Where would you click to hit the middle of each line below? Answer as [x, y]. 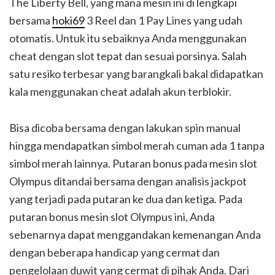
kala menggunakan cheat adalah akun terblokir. [120, 92]
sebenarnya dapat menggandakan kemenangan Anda [135, 235]
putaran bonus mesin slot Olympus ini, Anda [112, 217]
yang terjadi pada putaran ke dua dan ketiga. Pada [126, 199]
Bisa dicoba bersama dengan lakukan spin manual [125, 128]
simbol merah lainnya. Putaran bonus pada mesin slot [133, 164]
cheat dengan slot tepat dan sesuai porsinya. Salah [128, 56]
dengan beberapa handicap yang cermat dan [114, 253]
